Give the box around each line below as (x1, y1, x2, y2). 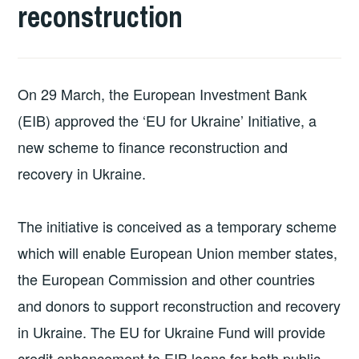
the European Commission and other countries (18, 268, 316, 289)
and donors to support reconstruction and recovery (18, 294, 341, 316)
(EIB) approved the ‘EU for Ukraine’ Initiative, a (18, 110, 317, 131)
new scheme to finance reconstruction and (18, 136, 288, 158)
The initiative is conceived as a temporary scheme (18, 215, 337, 236)
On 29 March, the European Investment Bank (18, 83, 308, 105)
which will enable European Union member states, (18, 241, 338, 263)
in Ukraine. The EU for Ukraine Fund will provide (18, 321, 326, 342)
